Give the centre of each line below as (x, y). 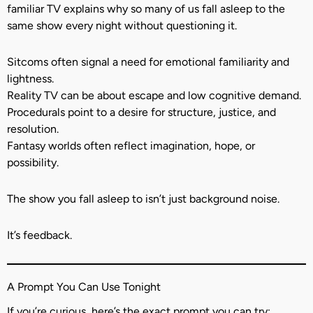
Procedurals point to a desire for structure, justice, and (141, 112)
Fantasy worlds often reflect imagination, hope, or (131, 145)
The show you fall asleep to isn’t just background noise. (143, 198)
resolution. (33, 129)
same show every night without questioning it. (122, 25)
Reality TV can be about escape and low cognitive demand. (154, 95)
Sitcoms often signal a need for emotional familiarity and (148, 61)
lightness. (30, 78)
